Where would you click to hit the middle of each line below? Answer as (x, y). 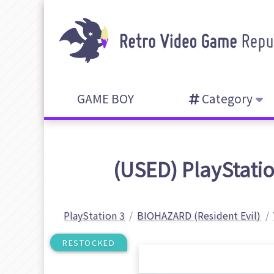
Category (226, 98)
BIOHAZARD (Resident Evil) (199, 215)
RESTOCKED (89, 243)
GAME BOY (105, 98)
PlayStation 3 (94, 215)
